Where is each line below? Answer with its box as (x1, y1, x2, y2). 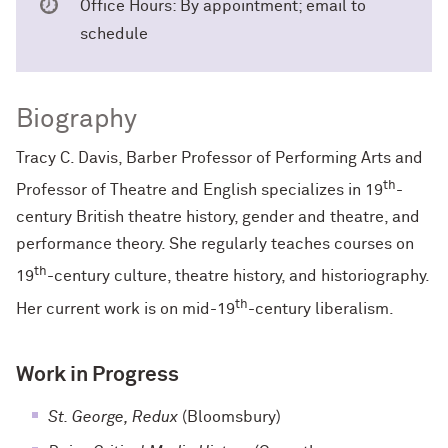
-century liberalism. (248, 300, 394, 317)
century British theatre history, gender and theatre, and (16, 209, 420, 226)
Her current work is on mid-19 (16, 300, 235, 317)
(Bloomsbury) (178, 408, 281, 425)
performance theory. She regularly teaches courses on (16, 236, 414, 253)
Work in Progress (16, 364, 179, 386)
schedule (80, 26, 148, 42)
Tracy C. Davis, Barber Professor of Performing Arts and (16, 150, 423, 166)
